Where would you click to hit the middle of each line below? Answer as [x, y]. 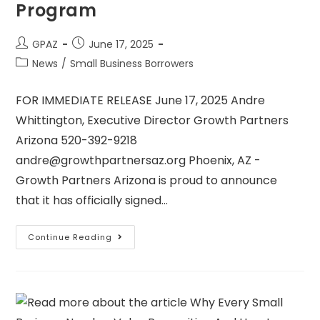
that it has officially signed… [92, 201]
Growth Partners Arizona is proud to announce [147, 181]
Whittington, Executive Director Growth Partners [152, 121]
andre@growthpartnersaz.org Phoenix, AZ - [139, 161]
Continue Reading [70, 237]
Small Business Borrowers [132, 64]
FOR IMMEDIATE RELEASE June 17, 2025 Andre [141, 101]
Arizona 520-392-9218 [77, 141]
